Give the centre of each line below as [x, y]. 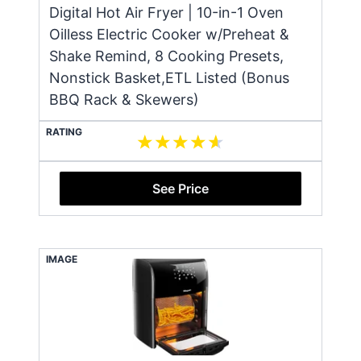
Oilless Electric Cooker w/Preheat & [169, 34]
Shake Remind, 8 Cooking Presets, [166, 56]
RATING [64, 131]
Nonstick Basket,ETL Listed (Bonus [169, 77]
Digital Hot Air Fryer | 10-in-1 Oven [166, 12]
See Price [180, 188]
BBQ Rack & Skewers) [124, 99]
